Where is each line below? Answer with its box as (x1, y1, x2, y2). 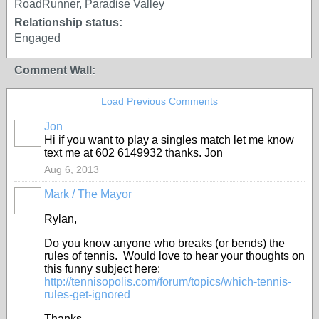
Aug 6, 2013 (44, 164, 99, 175)
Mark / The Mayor (44, 188, 132, 200)
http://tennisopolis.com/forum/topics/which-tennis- (44, 276, 291, 288)
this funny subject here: (44, 263, 163, 275)
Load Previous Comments (101, 95, 218, 107)
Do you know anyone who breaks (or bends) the (44, 237, 285, 249)
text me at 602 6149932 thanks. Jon (44, 147, 223, 159)
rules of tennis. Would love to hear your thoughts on (44, 250, 305, 262)
